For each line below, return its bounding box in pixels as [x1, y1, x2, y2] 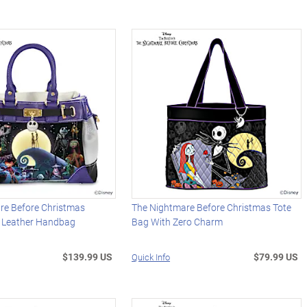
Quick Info [132, 250, 171, 263]
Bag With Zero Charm [132, 214, 223, 228]
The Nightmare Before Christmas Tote [132, 200, 292, 214]
